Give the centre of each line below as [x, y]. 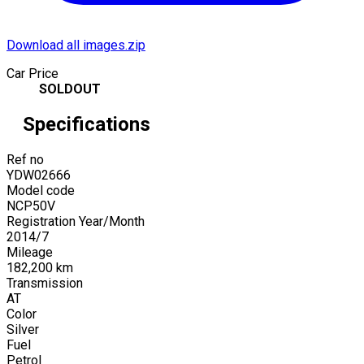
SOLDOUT [70, 89]
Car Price [32, 73]
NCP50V [31, 206]
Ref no [25, 159]
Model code [41, 190]
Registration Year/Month [76, 221]
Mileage [30, 252]
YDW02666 [39, 175]
